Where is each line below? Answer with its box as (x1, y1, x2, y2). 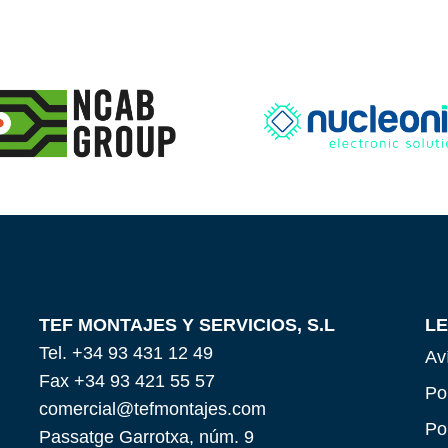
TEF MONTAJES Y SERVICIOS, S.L (39, 313, 336, 335)
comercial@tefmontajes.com (39, 397, 267, 419)
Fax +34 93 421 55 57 (39, 369, 216, 391)
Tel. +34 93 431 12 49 (39, 341, 214, 363)
